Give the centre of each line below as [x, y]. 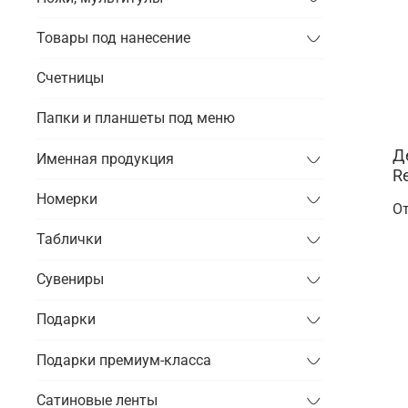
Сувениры [70, 280]
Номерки [67, 199]
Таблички [69, 239]
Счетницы [70, 78]
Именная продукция [105, 158]
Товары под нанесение [113, 38]
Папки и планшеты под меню [136, 118]
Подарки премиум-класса [124, 360]
